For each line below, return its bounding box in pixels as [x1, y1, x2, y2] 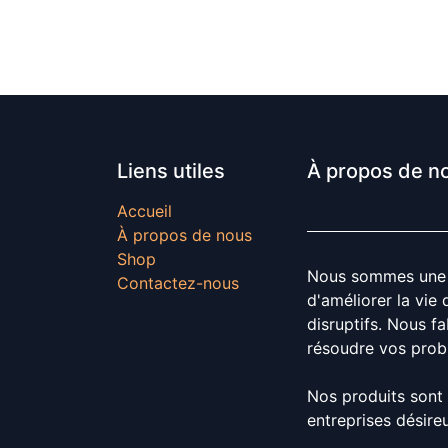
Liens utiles [117, 159, 225, 184]
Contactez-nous [117, 273, 239, 294]
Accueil [117, 201, 172, 222]
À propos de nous [117, 225, 252, 246]
